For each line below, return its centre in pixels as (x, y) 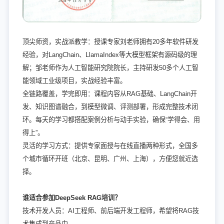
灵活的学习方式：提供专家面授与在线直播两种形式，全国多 (110, 146)
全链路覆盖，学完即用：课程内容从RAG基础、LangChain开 (109, 94)
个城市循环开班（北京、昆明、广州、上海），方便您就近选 (110, 159)
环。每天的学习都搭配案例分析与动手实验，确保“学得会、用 (111, 120)
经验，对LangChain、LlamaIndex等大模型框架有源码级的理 (109, 55)
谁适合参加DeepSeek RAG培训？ (71, 198)
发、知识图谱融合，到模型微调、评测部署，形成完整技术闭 (110, 107)
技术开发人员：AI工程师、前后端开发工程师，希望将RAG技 (110, 211)
